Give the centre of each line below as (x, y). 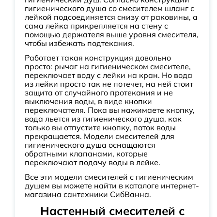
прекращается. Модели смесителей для (100, 136)
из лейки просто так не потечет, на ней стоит (109, 84)
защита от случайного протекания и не (99, 93)
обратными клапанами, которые (86, 154)
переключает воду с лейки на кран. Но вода (108, 75)
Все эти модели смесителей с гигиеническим (109, 177)
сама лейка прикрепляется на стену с (96, 26)
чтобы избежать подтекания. (79, 43)
